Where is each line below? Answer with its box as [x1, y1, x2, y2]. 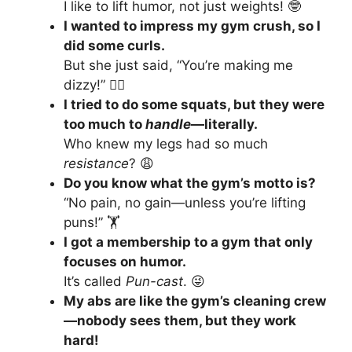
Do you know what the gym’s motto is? [64, 175, 316, 192]
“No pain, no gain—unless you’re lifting [64, 195, 306, 211]
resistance [64, 156, 129, 172]
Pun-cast [126, 273, 183, 290]
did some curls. [64, 38, 165, 54]
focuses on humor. [64, 254, 186, 270]
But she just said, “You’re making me [64, 57, 293, 74]
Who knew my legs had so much [64, 136, 268, 152]
